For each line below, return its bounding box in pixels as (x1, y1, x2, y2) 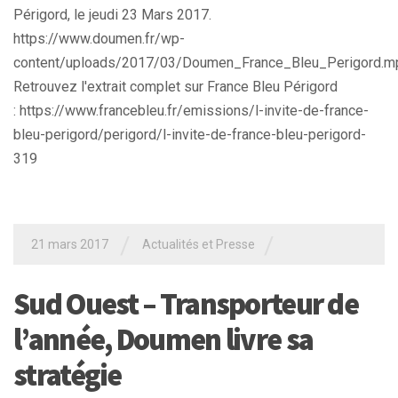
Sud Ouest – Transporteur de (13, 284, 359, 322)
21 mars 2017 (31, 237, 108, 252)
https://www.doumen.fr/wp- (13, 30, 185, 48)
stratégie (13, 355, 122, 394)
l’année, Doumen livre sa (13, 320, 314, 358)
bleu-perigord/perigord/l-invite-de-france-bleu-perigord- (13, 126, 366, 144)
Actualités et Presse (142, 237, 255, 252)
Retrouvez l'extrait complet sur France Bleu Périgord (13, 78, 338, 96)
